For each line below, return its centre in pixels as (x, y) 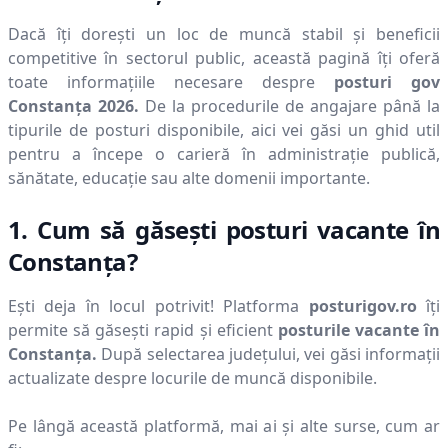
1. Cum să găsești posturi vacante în (224, 229)
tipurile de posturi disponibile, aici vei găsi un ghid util (224, 130)
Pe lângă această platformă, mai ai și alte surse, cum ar (224, 426)
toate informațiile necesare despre (161, 82)
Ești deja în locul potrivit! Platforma (158, 306)
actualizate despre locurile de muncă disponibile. (192, 378)
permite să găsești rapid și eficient (140, 330)
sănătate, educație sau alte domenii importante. (189, 178)
